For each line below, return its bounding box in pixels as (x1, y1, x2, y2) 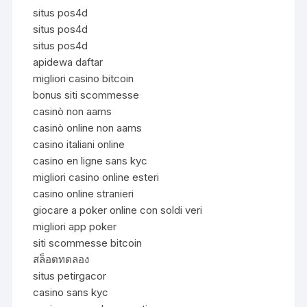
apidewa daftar (33, 55, 103, 69)
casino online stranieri (33, 186, 134, 200)
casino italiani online (33, 137, 125, 151)
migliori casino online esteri (33, 170, 160, 184)
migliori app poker (33, 219, 117, 233)
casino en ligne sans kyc (33, 153, 148, 167)
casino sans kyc (33, 285, 109, 299)
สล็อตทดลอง (33, 252, 90, 266)
